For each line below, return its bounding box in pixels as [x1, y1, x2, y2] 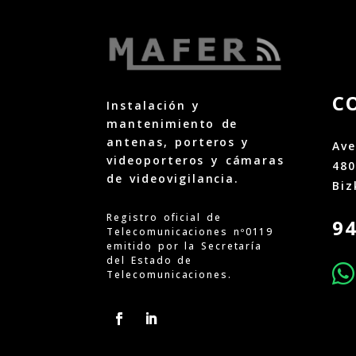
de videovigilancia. [106, 170, 240, 186]
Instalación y [106, 97, 200, 113]
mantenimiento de [106, 115, 238, 131]
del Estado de [106, 253, 193, 268]
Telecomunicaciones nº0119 [106, 225, 274, 239]
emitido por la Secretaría [106, 239, 263, 253]
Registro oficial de [106, 211, 222, 225]
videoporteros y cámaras [106, 152, 285, 168]
